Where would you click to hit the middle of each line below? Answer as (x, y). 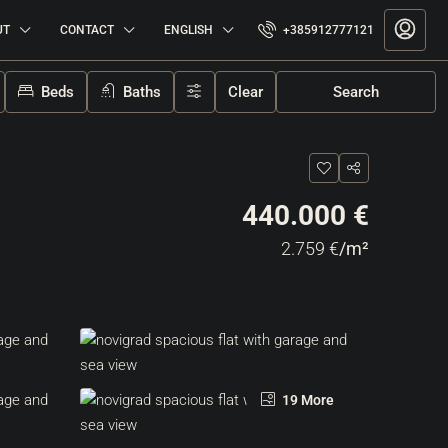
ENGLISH (188, 30)
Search (356, 92)
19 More (306, 400)
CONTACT (87, 30)
